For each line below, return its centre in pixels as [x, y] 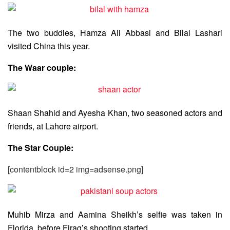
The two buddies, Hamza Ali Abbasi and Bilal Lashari [115, 33]
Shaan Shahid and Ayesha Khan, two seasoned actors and [115, 113]
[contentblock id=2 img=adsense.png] [75, 169]
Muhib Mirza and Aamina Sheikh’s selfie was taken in [115, 214]
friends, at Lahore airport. [53, 126]
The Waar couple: [42, 68]
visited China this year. [49, 46]
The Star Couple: [41, 148]
